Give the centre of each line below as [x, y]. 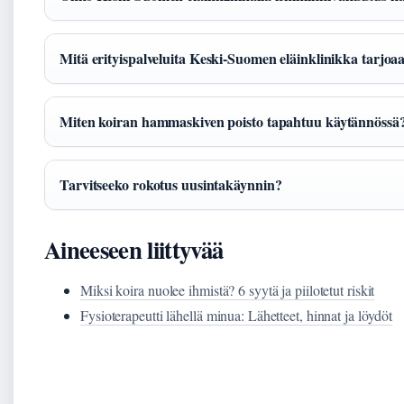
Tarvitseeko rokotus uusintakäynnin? [171, 185]
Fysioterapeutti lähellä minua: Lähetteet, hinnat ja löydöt [237, 316]
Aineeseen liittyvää [134, 250]
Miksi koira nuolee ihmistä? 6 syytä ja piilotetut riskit [228, 290]
